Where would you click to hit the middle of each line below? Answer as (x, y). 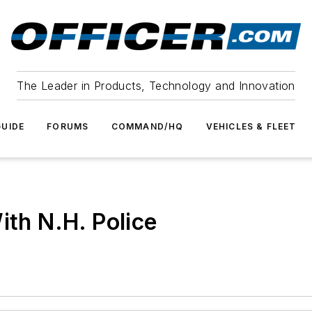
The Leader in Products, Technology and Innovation (156, 86)
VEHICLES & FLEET (251, 126)
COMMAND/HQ (147, 126)
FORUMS (68, 126)
